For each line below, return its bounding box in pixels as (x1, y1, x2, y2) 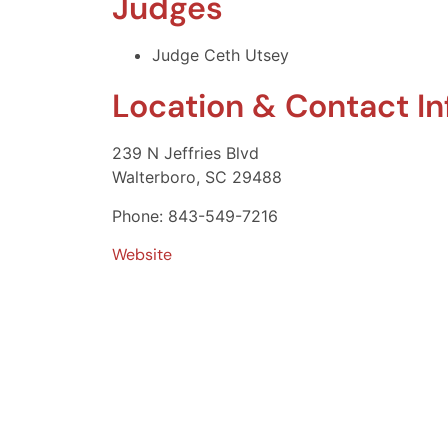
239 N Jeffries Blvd (112, 143, 259, 164)
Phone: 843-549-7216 (112, 205, 278, 226)
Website (112, 243, 172, 265)
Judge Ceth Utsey (152, 45, 289, 66)
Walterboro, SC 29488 (112, 167, 282, 188)
